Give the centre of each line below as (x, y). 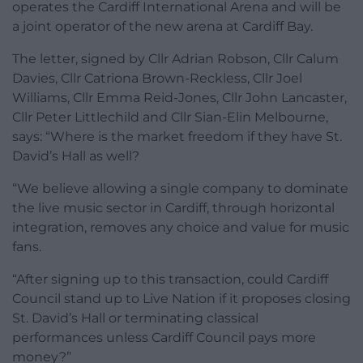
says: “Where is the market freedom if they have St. (177, 137)
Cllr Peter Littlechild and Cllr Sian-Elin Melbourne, (170, 117)
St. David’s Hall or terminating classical (135, 318)
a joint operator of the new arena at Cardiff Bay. (162, 27)
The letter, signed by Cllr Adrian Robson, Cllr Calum (175, 59)
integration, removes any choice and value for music (181, 228)
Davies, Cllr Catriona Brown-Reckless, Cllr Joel (157, 79)
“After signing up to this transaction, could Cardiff (170, 280)
